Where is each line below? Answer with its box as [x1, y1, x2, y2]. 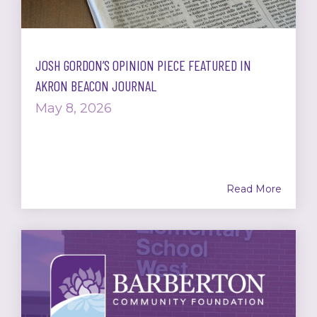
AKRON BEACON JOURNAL [35, 76, 156, 94]
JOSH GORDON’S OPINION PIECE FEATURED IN [35, 56, 251, 74]
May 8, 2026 [35, 100, 112, 116]
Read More [226, 182, 282, 195]
